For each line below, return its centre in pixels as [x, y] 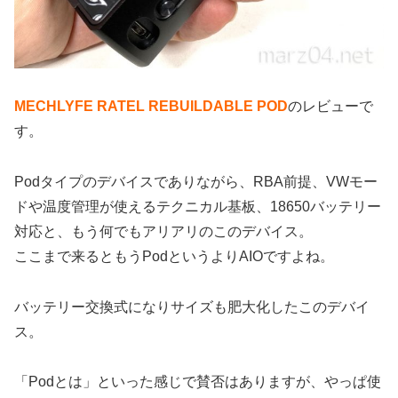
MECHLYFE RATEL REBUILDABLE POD [151, 107]
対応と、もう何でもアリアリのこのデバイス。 [163, 231]
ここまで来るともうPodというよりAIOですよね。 [174, 256]
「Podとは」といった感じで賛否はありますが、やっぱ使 [198, 382]
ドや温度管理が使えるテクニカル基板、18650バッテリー [198, 206]
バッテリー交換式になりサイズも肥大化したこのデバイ [192, 306]
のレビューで [330, 107]
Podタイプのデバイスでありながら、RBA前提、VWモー [196, 181]
